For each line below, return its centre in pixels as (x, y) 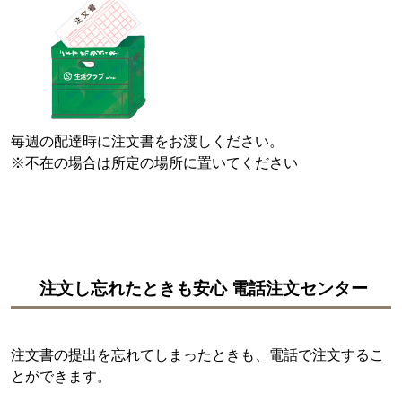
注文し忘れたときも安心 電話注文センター (204, 288)
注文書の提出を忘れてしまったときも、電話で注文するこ (197, 354)
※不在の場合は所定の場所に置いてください (154, 162)
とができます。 (61, 376)
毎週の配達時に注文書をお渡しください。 (147, 141)
